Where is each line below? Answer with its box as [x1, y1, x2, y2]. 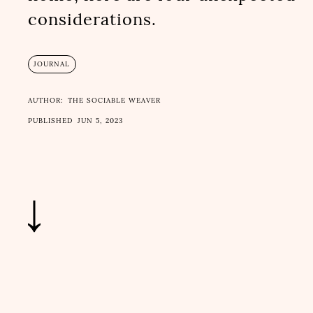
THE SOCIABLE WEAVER [68, 96, 161, 105]
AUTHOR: [27, 96, 63, 105]
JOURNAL [34, 60, 71, 69]
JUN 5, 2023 [78, 117, 124, 126]
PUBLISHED [27, 117, 73, 126]
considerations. [27, 10, 156, 30]
